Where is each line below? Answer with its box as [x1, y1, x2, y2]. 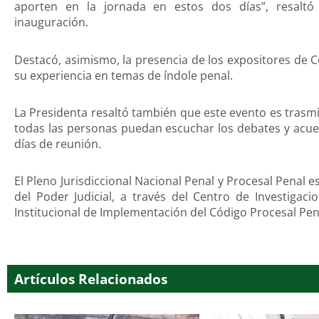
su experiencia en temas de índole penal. [14, 67, 233, 83]
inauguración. [14, 14, 88, 31]
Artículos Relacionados [14, 268, 167, 288]
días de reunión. [14, 136, 101, 152]
